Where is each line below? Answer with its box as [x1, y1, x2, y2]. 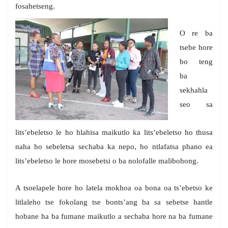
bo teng [179, 58, 213, 66]
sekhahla [179, 86, 208, 95]
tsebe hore [179, 43, 213, 52]
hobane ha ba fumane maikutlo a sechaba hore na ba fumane [15, 212, 213, 221]
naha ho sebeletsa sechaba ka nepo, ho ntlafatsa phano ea [15, 142, 213, 151]
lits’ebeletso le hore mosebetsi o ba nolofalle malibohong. [15, 157, 198, 165]
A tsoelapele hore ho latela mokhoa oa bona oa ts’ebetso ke [15, 184, 213, 192]
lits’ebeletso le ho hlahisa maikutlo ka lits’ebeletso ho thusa [15, 128, 213, 137]
